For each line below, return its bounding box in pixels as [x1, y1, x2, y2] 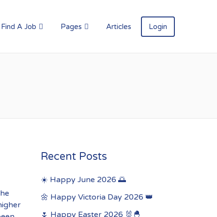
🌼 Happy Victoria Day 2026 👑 [40, 192, 153, 202]
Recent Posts [40, 150, 107, 163]
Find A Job [1, 22, 36, 31]
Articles [106, 22, 131, 31]
